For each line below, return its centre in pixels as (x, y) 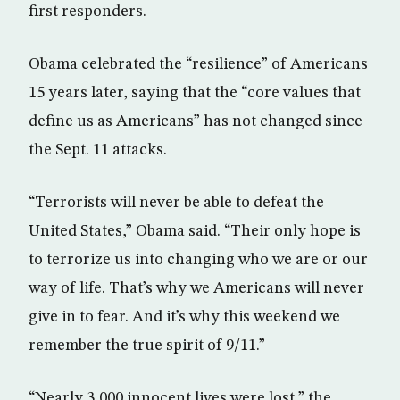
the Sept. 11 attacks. (98, 150)
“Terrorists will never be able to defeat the (176, 203)
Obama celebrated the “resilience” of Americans (198, 65)
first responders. (87, 12)
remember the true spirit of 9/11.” (147, 346)
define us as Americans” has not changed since (196, 122)
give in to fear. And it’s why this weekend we (184, 317)
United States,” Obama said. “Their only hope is (195, 232)
